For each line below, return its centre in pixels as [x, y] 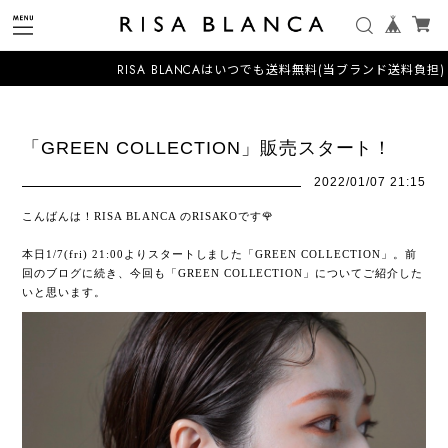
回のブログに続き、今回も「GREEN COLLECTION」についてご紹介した [222, 273]
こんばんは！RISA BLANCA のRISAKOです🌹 [148, 216]
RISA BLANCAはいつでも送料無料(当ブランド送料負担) [248, 70]
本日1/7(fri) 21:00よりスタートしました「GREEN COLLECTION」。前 [219, 254]
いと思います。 [64, 292]
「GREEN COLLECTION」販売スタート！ [207, 148]
